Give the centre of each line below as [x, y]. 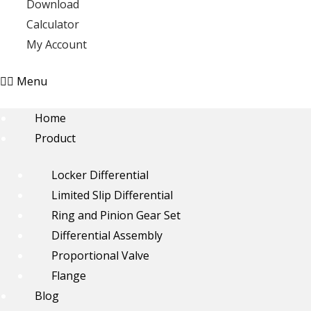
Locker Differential [100, 175]
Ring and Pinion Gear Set [116, 216]
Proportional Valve [100, 256]
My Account [57, 45]
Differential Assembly [107, 236]
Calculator [53, 25]
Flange [69, 276]
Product [55, 138]
